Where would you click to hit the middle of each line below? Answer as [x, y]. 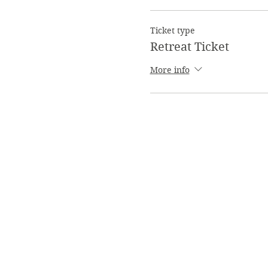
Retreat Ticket [189, 47]
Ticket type [172, 31]
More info [170, 70]
